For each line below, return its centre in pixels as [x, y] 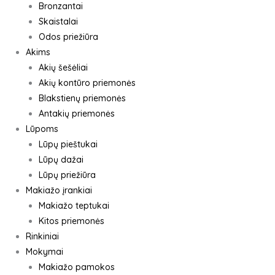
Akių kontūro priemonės [87, 83]
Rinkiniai [42, 236]
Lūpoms [42, 129]
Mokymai [45, 252]
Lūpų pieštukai [68, 144]
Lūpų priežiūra [67, 175]
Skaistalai [58, 21]
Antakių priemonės [77, 114]
